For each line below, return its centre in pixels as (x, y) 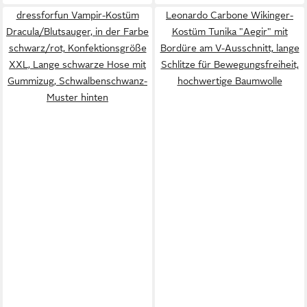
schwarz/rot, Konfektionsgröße (77, 48)
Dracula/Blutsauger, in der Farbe (77, 31)
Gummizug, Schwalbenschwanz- (77, 81)
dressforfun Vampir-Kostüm (77, 15)
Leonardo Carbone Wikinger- (230, 15)
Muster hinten (77, 97)
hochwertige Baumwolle (230, 81)
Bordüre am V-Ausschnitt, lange (230, 48)
